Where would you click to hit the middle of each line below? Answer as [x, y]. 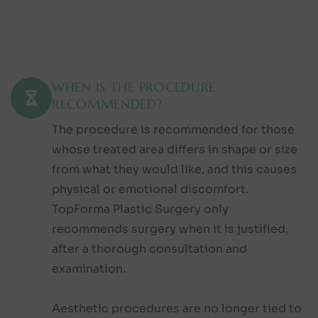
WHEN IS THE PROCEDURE [134, 87]
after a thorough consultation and [149, 248]
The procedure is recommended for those [173, 129]
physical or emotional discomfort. [150, 189]
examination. [89, 268]
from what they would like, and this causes [174, 169]
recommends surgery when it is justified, [170, 229]
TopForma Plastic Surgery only [140, 209]
